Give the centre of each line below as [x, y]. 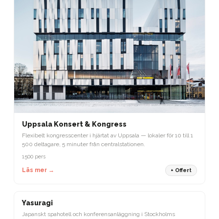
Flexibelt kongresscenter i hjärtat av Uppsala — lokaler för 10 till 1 [108, 135]
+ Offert [181, 170]
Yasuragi [37, 203]
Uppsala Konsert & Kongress [74, 124]
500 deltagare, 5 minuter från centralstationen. [84, 144]
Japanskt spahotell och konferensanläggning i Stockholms [99, 214]
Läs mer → [38, 170]
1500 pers [34, 156]
